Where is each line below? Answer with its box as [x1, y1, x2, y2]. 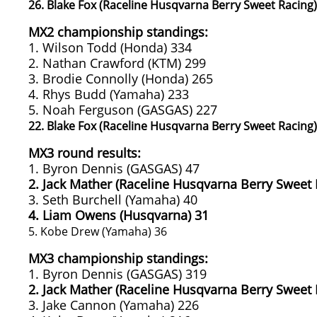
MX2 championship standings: [28, 23, 208, 40]
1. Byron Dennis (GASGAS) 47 [28, 160, 200, 177]
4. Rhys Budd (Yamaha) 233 [28, 86, 189, 103]
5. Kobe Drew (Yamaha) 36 [28, 224, 167, 239]
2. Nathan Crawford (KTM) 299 [28, 54, 206, 71]
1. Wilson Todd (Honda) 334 [28, 39, 192, 56]
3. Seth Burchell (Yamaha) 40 [28, 191, 197, 208]
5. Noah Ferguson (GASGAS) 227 [28, 101, 217, 118]
